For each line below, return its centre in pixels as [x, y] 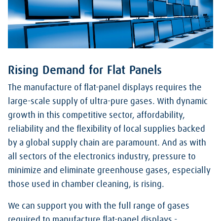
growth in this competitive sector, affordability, [96, 116]
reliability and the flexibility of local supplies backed [107, 129]
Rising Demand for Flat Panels [85, 71]
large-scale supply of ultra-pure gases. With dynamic [108, 102]
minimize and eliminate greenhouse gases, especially [109, 171]
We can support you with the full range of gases [99, 206]
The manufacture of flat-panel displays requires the [105, 88]
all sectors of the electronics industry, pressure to [102, 157]
